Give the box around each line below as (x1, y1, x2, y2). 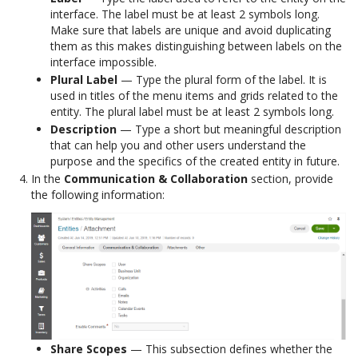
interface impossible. (50, 54, 157, 70)
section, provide (248, 171, 333, 186)
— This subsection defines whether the (127, 340, 332, 356)
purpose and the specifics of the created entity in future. (50, 153, 340, 169)
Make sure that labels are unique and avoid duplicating (50, 22, 331, 38)
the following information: (31, 187, 165, 202)
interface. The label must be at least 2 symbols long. (50, 6, 320, 22)
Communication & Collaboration (64, 171, 248, 186)
